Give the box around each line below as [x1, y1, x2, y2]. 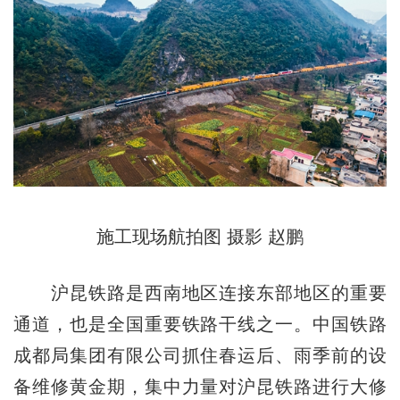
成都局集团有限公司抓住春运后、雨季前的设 [12, 345, 387, 365]
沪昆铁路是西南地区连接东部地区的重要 [12, 282, 387, 303]
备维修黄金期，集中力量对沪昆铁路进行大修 [12, 376, 387, 396]
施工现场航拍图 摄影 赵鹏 [96, 226, 304, 246]
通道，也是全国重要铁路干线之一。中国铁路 [12, 313, 387, 334]
